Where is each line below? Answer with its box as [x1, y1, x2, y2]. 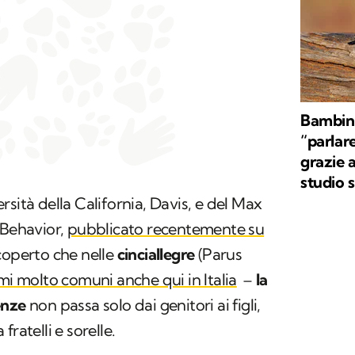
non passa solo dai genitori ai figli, [25, 295, 261, 315]
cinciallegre [116, 244, 195, 265]
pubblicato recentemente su [67, 219, 265, 239]
